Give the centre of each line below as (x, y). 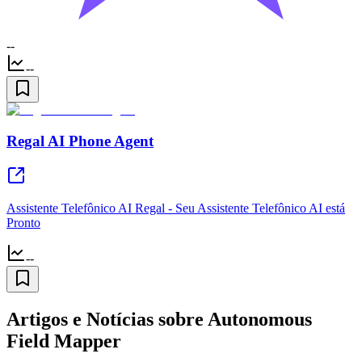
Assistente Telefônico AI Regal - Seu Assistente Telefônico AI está (176, 208)
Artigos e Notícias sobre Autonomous (159, 319)
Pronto (23, 222)
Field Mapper (64, 341)
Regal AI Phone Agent (80, 141)
